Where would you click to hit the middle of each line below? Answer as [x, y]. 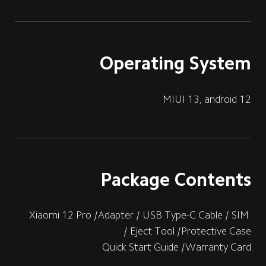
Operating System [176, 64]
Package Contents [176, 179]
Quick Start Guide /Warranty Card [177, 247]
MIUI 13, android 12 [207, 99]
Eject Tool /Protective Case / [191, 231]
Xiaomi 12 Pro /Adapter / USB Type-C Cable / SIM [140, 215]
